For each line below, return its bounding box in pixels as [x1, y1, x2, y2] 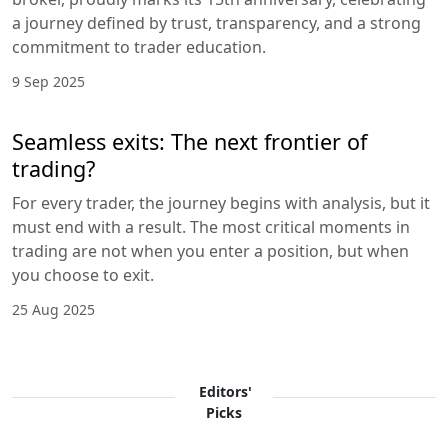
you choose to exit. [12, 264, 154, 287]
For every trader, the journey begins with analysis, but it [12, 192, 430, 215]
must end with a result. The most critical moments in [12, 216, 410, 239]
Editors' [198, 382, 252, 402]
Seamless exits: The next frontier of [12, 127, 367, 157]
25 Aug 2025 [12, 300, 95, 320]
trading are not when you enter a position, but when [12, 240, 409, 263]
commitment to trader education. [12, 36, 266, 59]
